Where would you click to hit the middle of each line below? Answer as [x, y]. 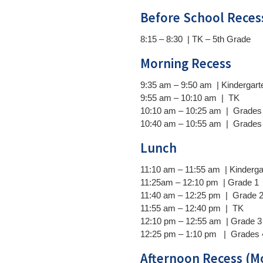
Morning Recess [186, 63]
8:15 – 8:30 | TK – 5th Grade [196, 39]
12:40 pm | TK [215, 208]
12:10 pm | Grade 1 [221, 182]
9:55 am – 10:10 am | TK [190, 97]
